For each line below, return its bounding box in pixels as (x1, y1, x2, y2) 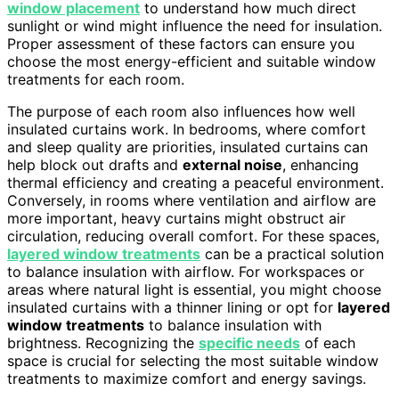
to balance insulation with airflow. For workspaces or (7, 262, 364, 281)
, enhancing (282, 155, 359, 174)
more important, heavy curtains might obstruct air (7, 208, 346, 227)
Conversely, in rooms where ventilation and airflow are (7, 191, 376, 209)
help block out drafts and (7, 155, 183, 174)
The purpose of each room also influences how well (7, 102, 355, 120)
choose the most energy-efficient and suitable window (7, 52, 376, 70)
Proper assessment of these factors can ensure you (7, 34, 354, 53)
